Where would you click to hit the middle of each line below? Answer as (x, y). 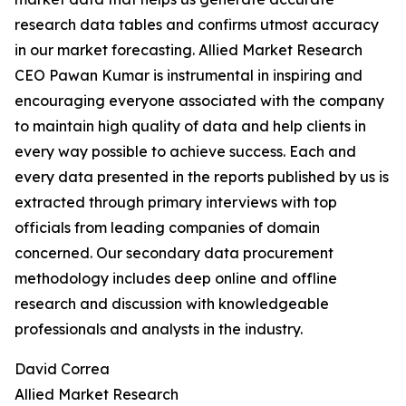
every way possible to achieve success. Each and (185, 152)
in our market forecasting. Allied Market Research (188, 50)
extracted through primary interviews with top (176, 203)
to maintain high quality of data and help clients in (190, 126)
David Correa (62, 369)
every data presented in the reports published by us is (202, 177)
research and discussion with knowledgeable (172, 304)
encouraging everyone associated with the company (199, 101)
